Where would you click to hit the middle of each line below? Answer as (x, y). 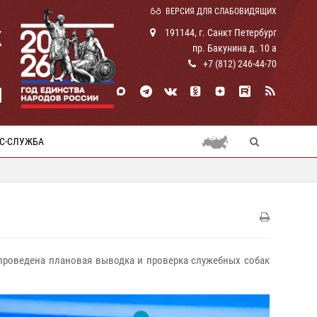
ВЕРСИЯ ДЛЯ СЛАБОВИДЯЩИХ (221, 11)
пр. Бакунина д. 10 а (235, 48)
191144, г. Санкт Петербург (220, 33)
